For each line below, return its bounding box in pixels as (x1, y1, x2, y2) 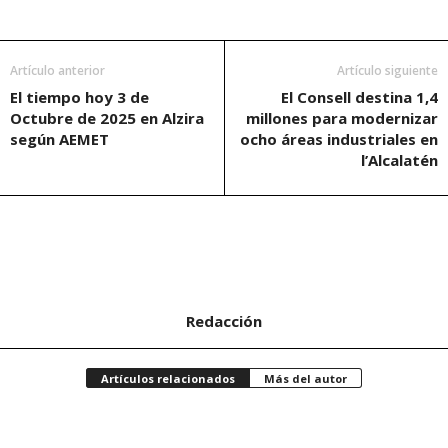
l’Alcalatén (361, 150, 438, 170)
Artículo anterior (10, 62, 105, 79)
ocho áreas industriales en (240, 129, 438, 149)
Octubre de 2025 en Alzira (10, 108, 204, 128)
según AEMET (10, 129, 109, 149)
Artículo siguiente (337, 62, 438, 79)
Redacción (186, 311, 262, 331)
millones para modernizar (246, 108, 438, 128)
